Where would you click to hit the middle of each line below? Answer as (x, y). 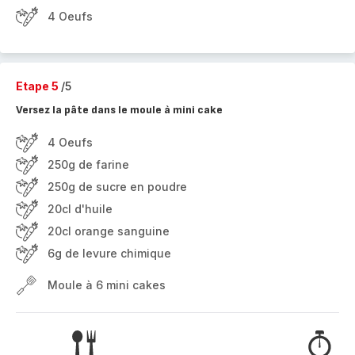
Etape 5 (38, 86)
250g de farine (88, 164)
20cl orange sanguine (109, 231)
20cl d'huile (80, 209)
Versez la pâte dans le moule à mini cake (119, 110)
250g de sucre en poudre (117, 187)
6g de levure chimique (109, 253)
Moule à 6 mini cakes (107, 285)
